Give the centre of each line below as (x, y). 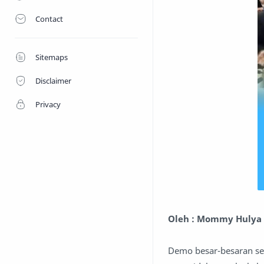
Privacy (48, 104)
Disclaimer (53, 81)
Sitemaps (52, 57)
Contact (49, 19)
